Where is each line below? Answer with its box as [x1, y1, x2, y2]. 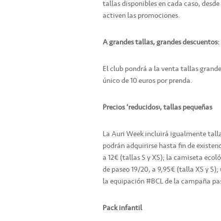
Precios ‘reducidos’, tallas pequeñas [103, 101, 212, 113]
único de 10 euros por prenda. [103, 74, 192, 87]
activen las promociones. [103, 9, 180, 22]
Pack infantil [103, 202, 142, 214]
